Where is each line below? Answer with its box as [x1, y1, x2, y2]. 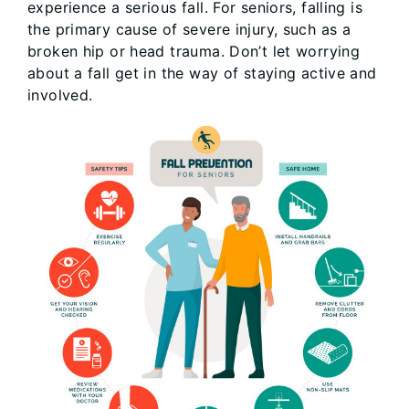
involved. [27, 86, 93, 104]
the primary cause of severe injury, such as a [27, 20, 351, 38]
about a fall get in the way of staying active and [27, 64, 377, 82]
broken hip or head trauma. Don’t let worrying [27, 42, 361, 60]
